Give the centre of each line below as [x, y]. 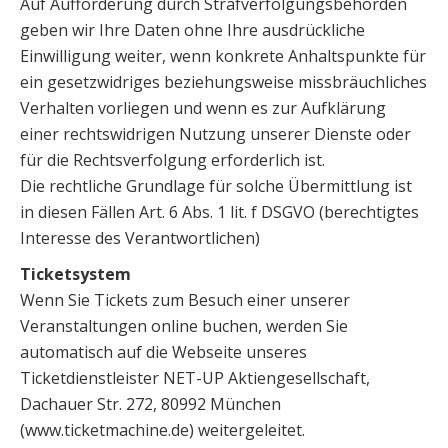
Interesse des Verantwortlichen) [140, 238]
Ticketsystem [75, 274]
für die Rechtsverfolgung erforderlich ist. [172, 160]
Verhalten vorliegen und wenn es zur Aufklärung [203, 108]
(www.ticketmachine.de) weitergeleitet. [162, 430]
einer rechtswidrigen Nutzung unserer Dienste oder [215, 134]
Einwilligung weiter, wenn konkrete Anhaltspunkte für [223, 56]
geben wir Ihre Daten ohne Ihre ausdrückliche [192, 30]
